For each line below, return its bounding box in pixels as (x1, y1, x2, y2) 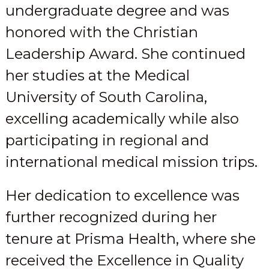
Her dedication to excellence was (5, 187, 240, 205)
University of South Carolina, (5, 88, 207, 106)
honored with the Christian (5, 23, 198, 41)
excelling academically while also (5, 110, 239, 128)
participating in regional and (5, 131, 209, 150)
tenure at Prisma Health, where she (5, 230, 256, 248)
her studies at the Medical (5, 67, 190, 85)
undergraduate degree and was (5, 2, 229, 20)
